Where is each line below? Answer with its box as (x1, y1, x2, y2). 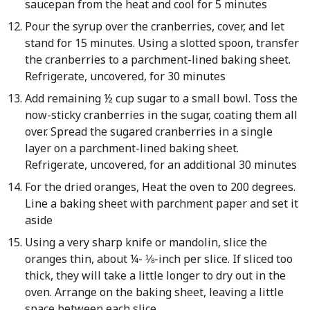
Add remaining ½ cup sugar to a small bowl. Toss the (24, 91, 298, 106)
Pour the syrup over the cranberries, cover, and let (24, 19, 284, 34)
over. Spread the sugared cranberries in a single (24, 124, 273, 139)
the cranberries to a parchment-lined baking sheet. (24, 52, 291, 67)
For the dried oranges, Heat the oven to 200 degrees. (24, 179, 295, 194)
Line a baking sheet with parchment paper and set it (24, 196, 298, 211)
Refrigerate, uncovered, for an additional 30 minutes (24, 157, 297, 172)
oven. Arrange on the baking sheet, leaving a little (24, 284, 284, 300)
